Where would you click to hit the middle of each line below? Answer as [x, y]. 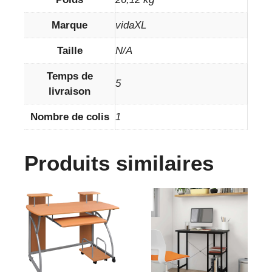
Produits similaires [119, 163]
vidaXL [131, 25]
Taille [70, 51]
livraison [70, 92]
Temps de [70, 76]
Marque [70, 25]
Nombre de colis [70, 117]
